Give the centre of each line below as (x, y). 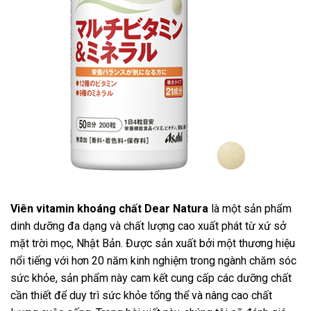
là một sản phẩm (250, 208)
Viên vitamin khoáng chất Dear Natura (109, 208)
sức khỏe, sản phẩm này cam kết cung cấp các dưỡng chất (151, 278)
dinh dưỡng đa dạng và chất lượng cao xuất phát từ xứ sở (148, 226)
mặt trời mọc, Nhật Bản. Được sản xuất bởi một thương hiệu (153, 243)
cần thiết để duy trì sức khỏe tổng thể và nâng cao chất (141, 295)
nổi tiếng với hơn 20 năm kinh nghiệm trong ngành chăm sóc (153, 260)
